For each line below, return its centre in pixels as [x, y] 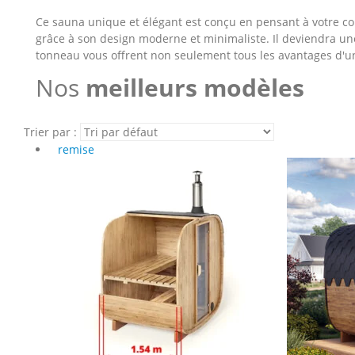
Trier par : [50, 132]
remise [76, 149]
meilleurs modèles [195, 88]
